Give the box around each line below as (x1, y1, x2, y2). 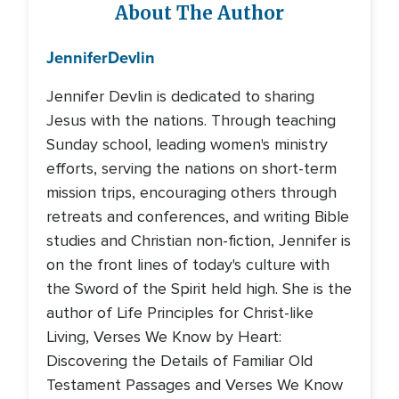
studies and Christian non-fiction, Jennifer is (46, 231, 351, 250)
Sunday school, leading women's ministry (46, 134, 328, 154)
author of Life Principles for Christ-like (46, 303, 313, 322)
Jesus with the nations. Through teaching (46, 110, 336, 130)
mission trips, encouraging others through (46, 183, 337, 202)
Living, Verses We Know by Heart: (46, 327, 281, 346)
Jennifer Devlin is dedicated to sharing (46, 86, 314, 106)
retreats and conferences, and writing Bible (46, 207, 349, 226)
